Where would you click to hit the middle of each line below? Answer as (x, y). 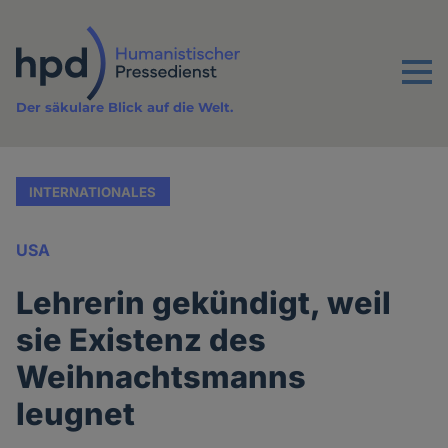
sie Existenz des (141, 340)
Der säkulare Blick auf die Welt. (125, 107)
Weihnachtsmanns (161, 377)
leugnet (76, 414)
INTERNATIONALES (93, 191)
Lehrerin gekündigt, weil (204, 303)
